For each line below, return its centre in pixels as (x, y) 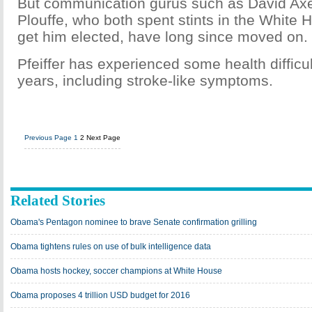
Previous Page (48, 138)
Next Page (103, 138)
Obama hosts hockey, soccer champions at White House (116, 271)
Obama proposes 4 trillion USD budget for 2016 (100, 295)
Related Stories (58, 201)
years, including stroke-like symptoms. (145, 80)
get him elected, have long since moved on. (163, 37)
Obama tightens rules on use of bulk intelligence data (111, 247)
